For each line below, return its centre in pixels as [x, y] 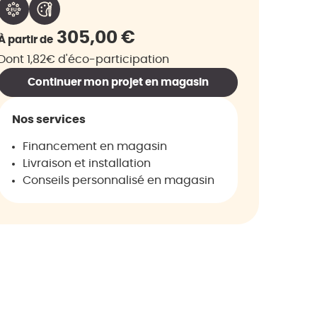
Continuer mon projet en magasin [118, 82]
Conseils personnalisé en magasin [119, 181]
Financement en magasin [95, 147]
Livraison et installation [87, 164]
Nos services [49, 120]
